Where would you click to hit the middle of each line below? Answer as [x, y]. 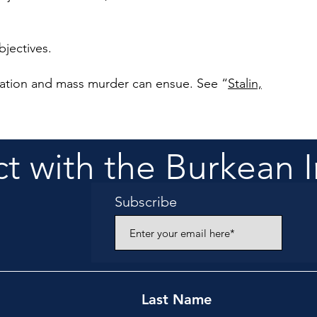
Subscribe [146, 202]
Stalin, [245, 83]
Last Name [177, 299]
